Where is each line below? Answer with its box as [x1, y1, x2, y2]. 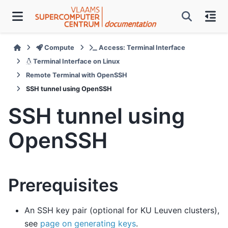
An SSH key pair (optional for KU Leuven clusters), [24, 205, 219, 215]
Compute [43, 44, 75, 51]
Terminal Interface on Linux [32, 58, 120, 65]
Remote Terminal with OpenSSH [26, 71, 127, 79]
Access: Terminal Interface [97, 44, 185, 51]
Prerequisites [8, 175, 119, 195]
